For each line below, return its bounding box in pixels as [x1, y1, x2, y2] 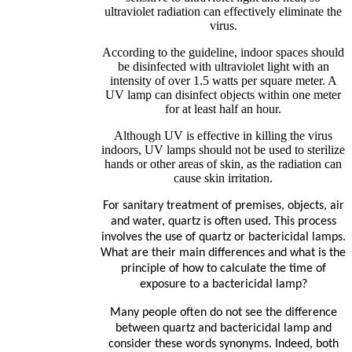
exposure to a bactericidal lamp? [139, 278, 307, 291]
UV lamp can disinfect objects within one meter [105, 88, 341, 102]
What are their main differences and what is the [101, 247, 346, 260]
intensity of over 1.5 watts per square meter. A [109, 74, 337, 88]
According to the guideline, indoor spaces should [102, 46, 344, 60]
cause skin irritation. [174, 171, 273, 185]
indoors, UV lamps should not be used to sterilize [101, 143, 345, 157]
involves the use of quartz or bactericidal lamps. [101, 231, 346, 244]
